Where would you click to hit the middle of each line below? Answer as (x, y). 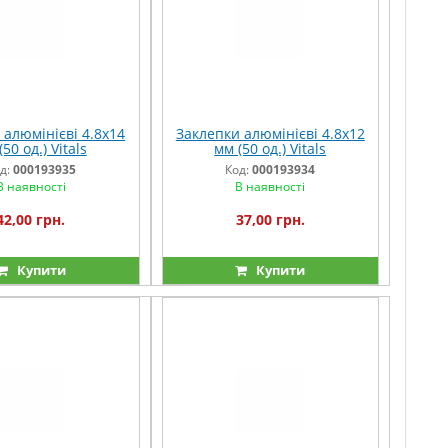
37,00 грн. (270, 220)
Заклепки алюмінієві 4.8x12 (270, 134)
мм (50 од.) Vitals (270, 149)
